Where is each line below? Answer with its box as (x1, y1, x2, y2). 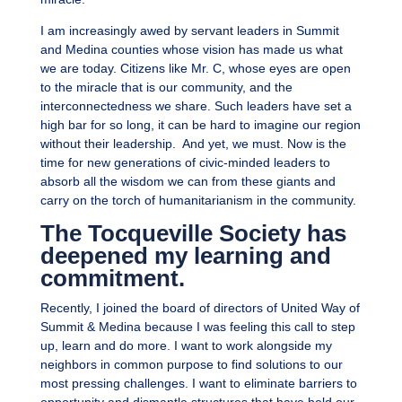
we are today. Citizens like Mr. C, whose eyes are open (39, 61, 351, 76)
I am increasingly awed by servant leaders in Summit (39, 23, 339, 39)
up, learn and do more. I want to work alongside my (39, 338, 332, 354)
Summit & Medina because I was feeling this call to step (39, 319, 355, 335)
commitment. (39, 266, 185, 292)
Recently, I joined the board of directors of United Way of (39, 301, 360, 316)
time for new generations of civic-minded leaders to (39, 155, 330, 170)
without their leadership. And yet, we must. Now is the (39, 136, 346, 152)
